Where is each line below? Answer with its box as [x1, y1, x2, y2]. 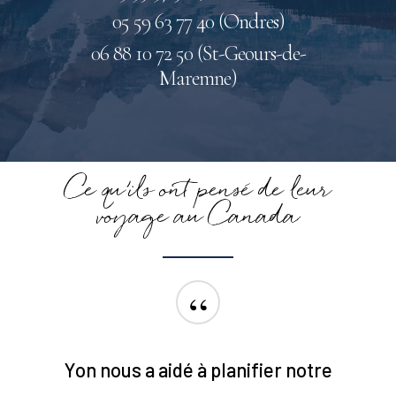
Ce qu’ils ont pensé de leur [65, 170, 331, 212]
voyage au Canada [97, 196, 299, 239]
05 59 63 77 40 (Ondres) [111, 9, 285, 35]
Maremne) [159, 65, 237, 92]
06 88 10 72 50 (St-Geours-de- [90, 41, 306, 67]
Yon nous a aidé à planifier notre [64, 357, 332, 381]
